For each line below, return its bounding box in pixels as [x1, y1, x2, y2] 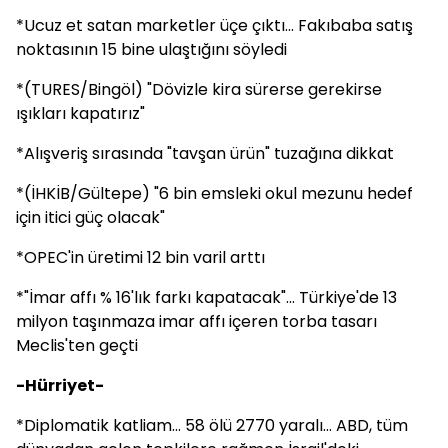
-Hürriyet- [16, 374, 104, 397]
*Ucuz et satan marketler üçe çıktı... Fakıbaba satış [16, 14, 413, 37]
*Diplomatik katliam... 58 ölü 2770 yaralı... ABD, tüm [16, 414, 408, 437]
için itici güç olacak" [16, 206, 165, 229]
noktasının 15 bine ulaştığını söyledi [16, 38, 287, 61]
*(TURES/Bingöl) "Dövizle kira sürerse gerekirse [16, 78, 382, 101]
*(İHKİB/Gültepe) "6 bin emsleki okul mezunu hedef [16, 182, 413, 205]
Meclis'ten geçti [16, 334, 138, 357]
